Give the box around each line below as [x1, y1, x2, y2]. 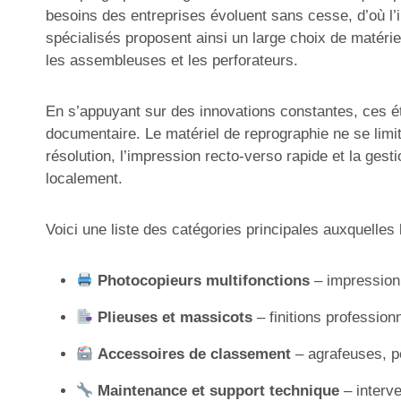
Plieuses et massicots [98, 309, 253, 327]
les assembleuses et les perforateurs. [46, 52, 298, 70]
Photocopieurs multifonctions [98, 272, 311, 290]
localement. [46, 170, 123, 188]
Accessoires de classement [98, 346, 292, 363]
